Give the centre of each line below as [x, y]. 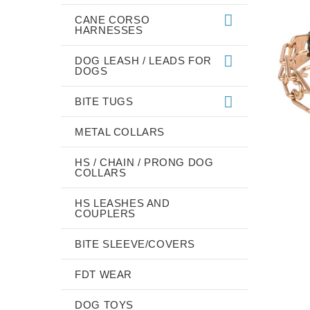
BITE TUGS [104, 101]
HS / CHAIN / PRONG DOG [144, 162]
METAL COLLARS [120, 131]
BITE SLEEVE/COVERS [135, 244]
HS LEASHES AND [122, 203]
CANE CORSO [112, 19]
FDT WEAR [104, 274]
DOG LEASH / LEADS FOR [143, 60]
